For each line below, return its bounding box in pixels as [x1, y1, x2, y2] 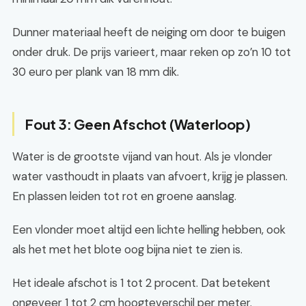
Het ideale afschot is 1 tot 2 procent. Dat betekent [12, 275, 270, 290]
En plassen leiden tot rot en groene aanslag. [12, 189, 236, 204]
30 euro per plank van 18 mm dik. [12, 64, 179, 79]
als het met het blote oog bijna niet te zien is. [12, 242, 242, 257]
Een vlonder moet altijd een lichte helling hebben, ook [12, 222, 286, 237]
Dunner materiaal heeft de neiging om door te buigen [12, 25, 286, 40]
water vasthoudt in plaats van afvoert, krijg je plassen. [12, 169, 288, 184]
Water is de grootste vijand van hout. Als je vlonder [12, 149, 273, 164]
